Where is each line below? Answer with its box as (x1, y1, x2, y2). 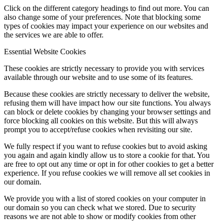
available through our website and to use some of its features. (4, 73, 193, 81)
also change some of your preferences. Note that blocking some (4, 12, 201, 21)
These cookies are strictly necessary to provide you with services (4, 64, 204, 73)
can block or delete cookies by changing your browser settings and (4, 107, 211, 116)
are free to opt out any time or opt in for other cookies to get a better (4, 159, 214, 168)
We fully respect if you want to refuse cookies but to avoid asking (4, 142, 207, 150)
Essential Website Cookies (4, 47, 86, 56)
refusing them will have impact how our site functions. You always (4, 98, 211, 107)
